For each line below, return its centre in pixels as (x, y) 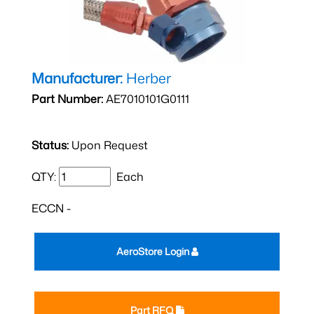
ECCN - (51, 208)
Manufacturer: (77, 78)
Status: (50, 145)
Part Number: (67, 99)
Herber (147, 78)
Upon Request (108, 145)
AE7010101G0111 (146, 99)
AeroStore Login (153, 251)
